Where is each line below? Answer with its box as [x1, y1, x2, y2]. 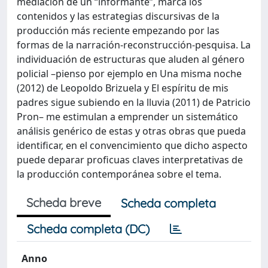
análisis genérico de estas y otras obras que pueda [17, 124, 246, 138]
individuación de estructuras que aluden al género [17, 53, 245, 66]
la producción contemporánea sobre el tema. [17, 167, 221, 181]
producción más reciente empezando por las [17, 24, 220, 37]
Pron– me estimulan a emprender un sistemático [17, 110, 238, 123]
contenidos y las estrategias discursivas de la [17, 10, 220, 23]
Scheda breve [26, 195, 101, 210]
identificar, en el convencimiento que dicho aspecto [17, 139, 248, 152]
